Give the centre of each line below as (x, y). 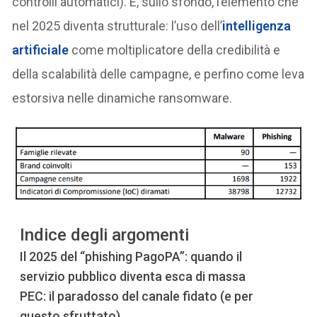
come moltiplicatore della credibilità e (175, 50)
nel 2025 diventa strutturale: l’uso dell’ (117, 25)
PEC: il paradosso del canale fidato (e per (137, 296)
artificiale (41, 50)
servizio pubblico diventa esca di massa (133, 276)
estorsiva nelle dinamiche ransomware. (122, 98)
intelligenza (257, 25)
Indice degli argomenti (105, 235)
